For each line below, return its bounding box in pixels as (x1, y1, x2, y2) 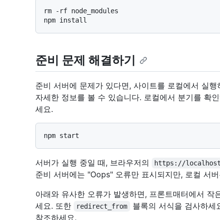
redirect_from (76, 202, 128, 210)
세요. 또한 (35, 200, 74, 211)
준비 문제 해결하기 (35, 53, 136, 67)
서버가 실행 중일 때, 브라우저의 (35, 157, 152, 167)
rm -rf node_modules (44, 6, 118, 15)
